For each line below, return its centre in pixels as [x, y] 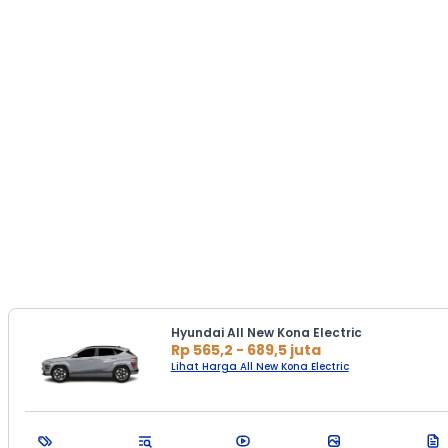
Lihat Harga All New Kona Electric [259, 367]
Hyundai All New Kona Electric [266, 333]
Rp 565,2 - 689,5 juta [245, 350]
